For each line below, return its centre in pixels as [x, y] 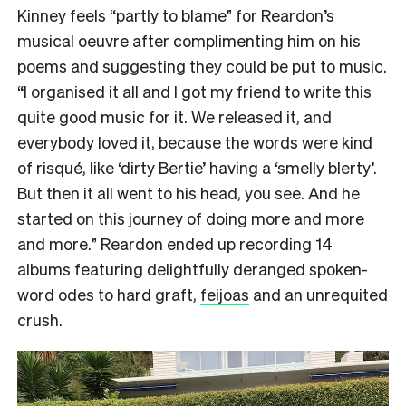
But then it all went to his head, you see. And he [188, 193]
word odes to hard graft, [109, 295]
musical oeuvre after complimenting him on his [189, 41]
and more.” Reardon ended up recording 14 [175, 244]
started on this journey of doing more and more [191, 218]
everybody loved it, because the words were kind [195, 142]
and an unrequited [319, 295]
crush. [40, 320]
